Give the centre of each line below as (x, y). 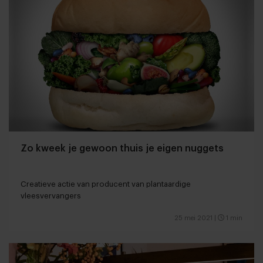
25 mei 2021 (193, 218)
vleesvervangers (51, 195)
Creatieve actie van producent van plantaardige (106, 184)
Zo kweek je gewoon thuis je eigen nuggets (122, 148)
